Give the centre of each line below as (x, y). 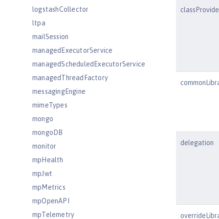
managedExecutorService (73, 50)
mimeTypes (50, 105)
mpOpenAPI (51, 201)
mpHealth (48, 160)
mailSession (51, 37)
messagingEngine (59, 91)
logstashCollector (61, 9)
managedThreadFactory (70, 78)
